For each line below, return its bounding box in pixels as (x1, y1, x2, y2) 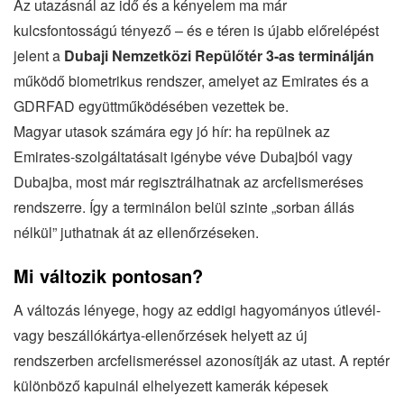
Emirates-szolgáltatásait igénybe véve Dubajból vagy (14, 146, 353, 168)
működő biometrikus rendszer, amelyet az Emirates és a (14, 70, 369, 92)
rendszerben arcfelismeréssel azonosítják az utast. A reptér (14, 350, 390, 372)
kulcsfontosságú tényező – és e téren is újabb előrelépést (14, 20, 379, 41)
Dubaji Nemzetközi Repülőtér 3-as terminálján (64, 45, 374, 67)
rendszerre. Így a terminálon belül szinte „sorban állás (14, 197, 354, 218)
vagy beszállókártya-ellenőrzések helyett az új (14, 325, 308, 346)
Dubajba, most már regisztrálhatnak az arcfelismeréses (14, 171, 363, 193)
